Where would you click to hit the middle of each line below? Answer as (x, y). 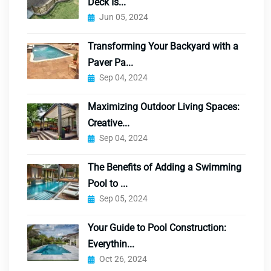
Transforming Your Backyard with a (163, 47)
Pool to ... (108, 184)
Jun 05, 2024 (124, 17)
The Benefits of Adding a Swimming (165, 168)
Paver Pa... (110, 63)
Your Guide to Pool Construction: (157, 228)
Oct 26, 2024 (123, 259)
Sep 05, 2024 (123, 199)
